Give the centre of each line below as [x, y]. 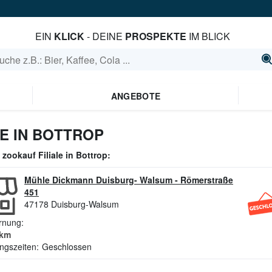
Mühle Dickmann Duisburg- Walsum [98, 180]
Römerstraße [207, 180]
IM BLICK [208, 36]
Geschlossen [67, 246]
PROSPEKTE [155, 36]
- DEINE [104, 36]
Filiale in [56, 155]
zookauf [19, 155]
